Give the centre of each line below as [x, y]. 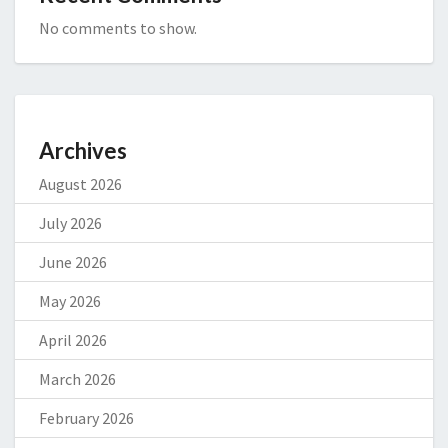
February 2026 [86, 418]
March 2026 [77, 379]
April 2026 [73, 340]
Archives [83, 151]
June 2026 [73, 262]
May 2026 [70, 301]
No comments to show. [118, 28]
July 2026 [70, 223]
